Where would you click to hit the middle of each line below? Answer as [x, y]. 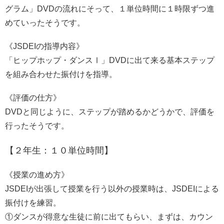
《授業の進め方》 [37, 175]
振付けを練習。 [33, 203]
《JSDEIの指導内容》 [44, 46]
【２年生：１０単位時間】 [59, 151]
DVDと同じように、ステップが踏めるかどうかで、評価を [110, 111]
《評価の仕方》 [33, 97]
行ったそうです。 [37, 125]
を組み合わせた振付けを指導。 [61, 74]
